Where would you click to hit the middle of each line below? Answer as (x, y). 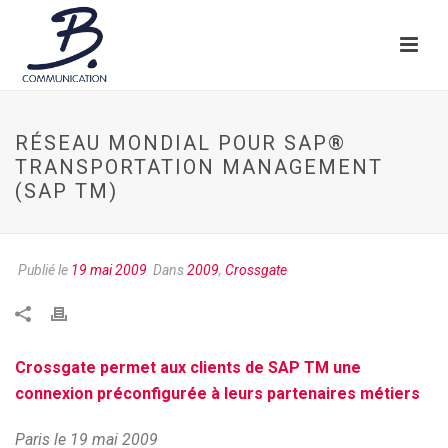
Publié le (43, 270)
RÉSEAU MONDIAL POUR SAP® (180, 143)
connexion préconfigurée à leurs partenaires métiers (217, 393)
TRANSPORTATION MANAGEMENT (199, 167)
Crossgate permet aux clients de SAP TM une (188, 367)
